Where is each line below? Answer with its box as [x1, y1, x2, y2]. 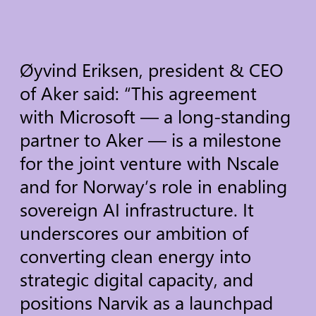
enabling [217, 174, 288, 199]
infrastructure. [125, 197, 238, 222]
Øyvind [20, 57, 78, 83]
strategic [20, 267, 90, 292]
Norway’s [83, 174, 157, 199]
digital [94, 267, 144, 292]
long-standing [178, 104, 291, 129]
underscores [20, 220, 119, 245]
